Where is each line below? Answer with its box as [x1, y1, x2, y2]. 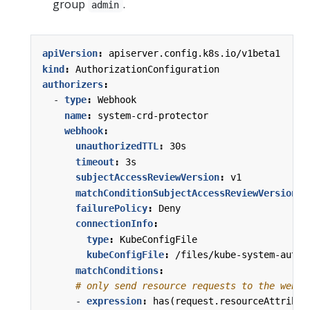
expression [86, 295, 142, 307]
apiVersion [42, 48, 98, 60]
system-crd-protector [98, 109, 208, 121]
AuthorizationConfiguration [75, 63, 219, 75]
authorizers [42, 78, 103, 90]
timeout [75, 156, 114, 167]
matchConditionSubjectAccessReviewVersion [75, 187, 297, 199]
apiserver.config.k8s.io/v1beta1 [109, 48, 280, 60]
